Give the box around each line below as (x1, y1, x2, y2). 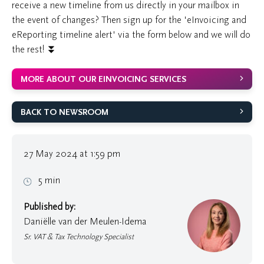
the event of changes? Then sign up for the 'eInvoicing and (12, 14, 246, 26)
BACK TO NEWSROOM (21, 107, 108, 118)
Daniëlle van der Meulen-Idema (24, 216, 147, 227)
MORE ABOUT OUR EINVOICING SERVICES (21, 74, 186, 85)
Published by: (24, 201, 75, 213)
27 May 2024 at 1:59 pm (24, 148, 120, 160)
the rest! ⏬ (12, 44, 57, 55)
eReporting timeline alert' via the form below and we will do (12, 29, 250, 41)
